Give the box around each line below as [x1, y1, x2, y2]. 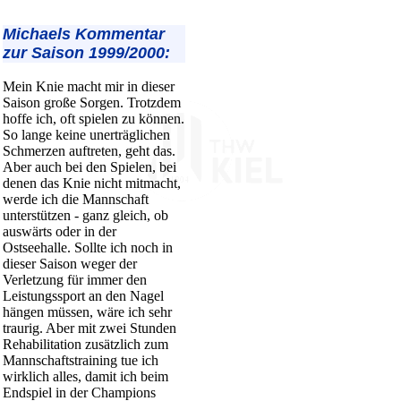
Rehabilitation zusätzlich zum [3, 337, 168, 352]
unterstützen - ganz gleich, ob [3, 208, 168, 223]
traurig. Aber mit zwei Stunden [3, 320, 176, 336]
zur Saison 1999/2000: [3, 44, 170, 62]
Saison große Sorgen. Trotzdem [3, 95, 181, 110]
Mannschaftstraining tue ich [3, 353, 158, 368]
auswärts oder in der [3, 224, 116, 239]
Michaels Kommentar [3, 25, 165, 43]
